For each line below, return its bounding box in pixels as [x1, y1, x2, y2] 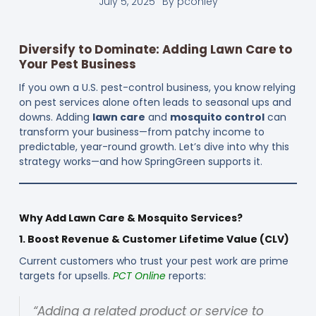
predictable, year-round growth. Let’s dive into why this [18, 140, 289, 154]
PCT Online [112, 268, 166, 283]
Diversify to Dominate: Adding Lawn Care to [18, 41, 292, 59]
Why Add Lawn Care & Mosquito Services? [18, 210, 243, 225]
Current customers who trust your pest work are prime [18, 253, 288, 268]
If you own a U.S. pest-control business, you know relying [18, 80, 296, 95]
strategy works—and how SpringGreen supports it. [18, 154, 262, 169]
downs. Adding [18, 110, 92, 125]
